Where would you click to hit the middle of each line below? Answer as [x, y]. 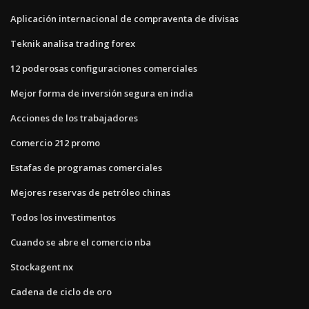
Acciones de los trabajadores [74, 118]
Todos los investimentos [63, 217]
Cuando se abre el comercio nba [81, 242]
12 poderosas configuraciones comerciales [104, 68]
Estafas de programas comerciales [86, 167]
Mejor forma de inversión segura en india [102, 93]
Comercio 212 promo [55, 142]
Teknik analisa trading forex [73, 43]
